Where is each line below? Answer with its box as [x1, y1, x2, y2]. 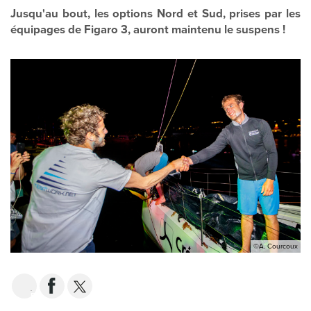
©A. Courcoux [253, 242, 298, 251]
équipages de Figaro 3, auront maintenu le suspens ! [10, 23, 285, 37]
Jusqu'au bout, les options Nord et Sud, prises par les [10, 7, 301, 22]
